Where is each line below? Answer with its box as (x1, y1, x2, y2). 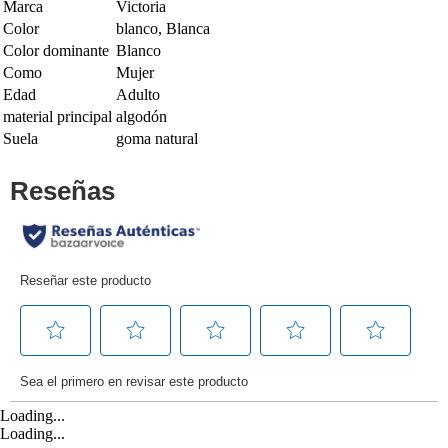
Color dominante (3, 41, 109, 59)
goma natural (116, 129, 198, 147)
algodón (116, 107, 167, 125)
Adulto (116, 85, 160, 103)
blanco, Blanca (116, 19, 210, 37)
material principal (3, 107, 112, 125)
